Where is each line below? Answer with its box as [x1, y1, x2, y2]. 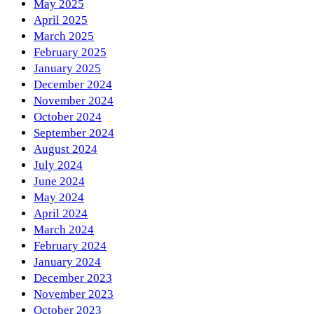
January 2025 [34, 61, 101, 75]
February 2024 [34, 238, 107, 252]
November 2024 [34, 93, 114, 107]
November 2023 [34, 287, 114, 301]
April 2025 [34, 13, 88, 27]
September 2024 [34, 125, 114, 139]
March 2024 [34, 222, 94, 236]
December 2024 [34, 77, 112, 91]
